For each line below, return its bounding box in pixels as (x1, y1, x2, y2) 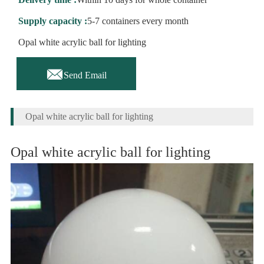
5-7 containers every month (87, 16, 189, 26)
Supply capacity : (18, 16, 87, 26)
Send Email (63, 70, 107, 81)
